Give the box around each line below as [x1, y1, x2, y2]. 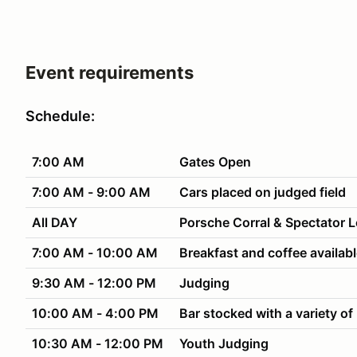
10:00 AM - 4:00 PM [32, 305, 159, 321]
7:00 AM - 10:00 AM [32, 245, 158, 261]
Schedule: [25, 108, 95, 124]
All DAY [32, 214, 77, 230]
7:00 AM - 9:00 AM [32, 184, 151, 200]
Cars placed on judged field [176, 184, 346, 200]
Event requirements [25, 62, 194, 83]
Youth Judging [176, 335, 272, 351]
